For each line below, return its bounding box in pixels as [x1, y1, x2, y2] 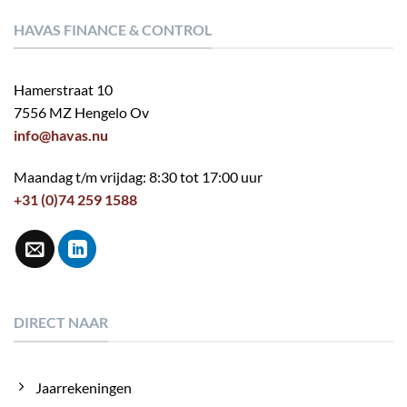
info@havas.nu [14, 126, 108, 144]
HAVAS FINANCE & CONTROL [14, 20, 212, 38]
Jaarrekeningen [35, 378, 132, 396]
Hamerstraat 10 [14, 81, 113, 99]
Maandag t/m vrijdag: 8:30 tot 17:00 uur [14, 167, 263, 185]
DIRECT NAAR [14, 313, 108, 332]
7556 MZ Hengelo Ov [14, 104, 149, 122]
